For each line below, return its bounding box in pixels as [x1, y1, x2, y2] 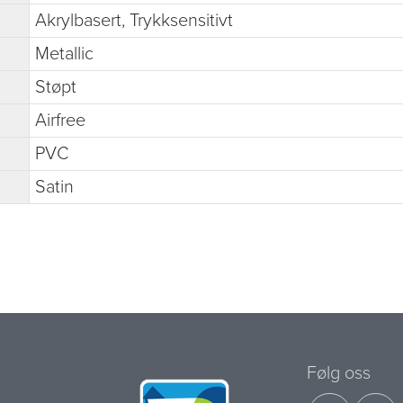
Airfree [35, 109, 85, 131]
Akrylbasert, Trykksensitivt [35, 9, 233, 31]
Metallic [35, 42, 94, 65]
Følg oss [307, 362, 372, 384]
